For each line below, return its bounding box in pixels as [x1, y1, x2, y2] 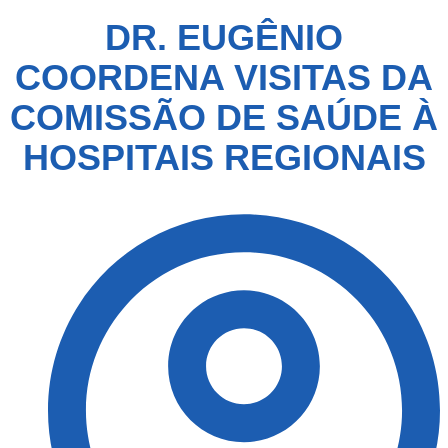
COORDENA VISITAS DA [15, 57, 433, 99]
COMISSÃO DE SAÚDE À [10, 97, 438, 139]
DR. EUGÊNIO [105, 17, 343, 59]
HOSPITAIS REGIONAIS [22, 137, 426, 179]
